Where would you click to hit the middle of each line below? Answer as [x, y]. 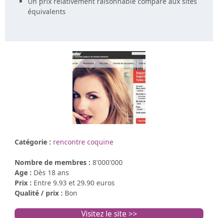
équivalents [46, 11]
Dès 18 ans [51, 173]
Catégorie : [34, 142]
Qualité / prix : [40, 193]
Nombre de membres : [54, 163]
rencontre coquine [83, 142]
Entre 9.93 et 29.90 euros [74, 183]
